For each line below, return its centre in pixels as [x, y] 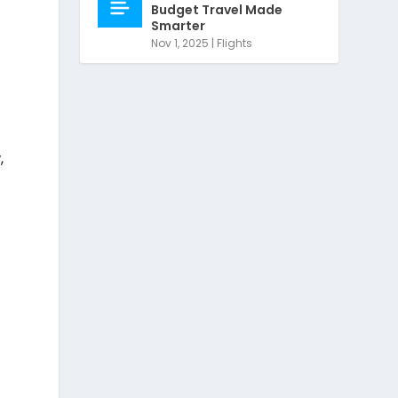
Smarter [179, 25]
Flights [235, 43]
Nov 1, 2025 [180, 43]
